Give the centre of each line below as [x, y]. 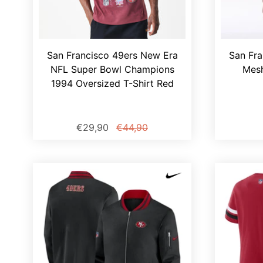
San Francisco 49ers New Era [112, 55]
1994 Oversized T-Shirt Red [112, 84]
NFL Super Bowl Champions [112, 70]
